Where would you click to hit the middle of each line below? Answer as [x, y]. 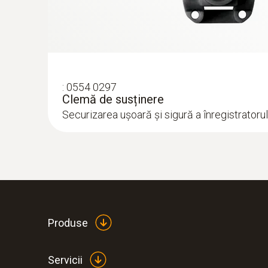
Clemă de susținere [113, 99]
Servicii [65, 260]
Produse [68, 223]
